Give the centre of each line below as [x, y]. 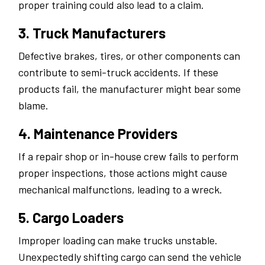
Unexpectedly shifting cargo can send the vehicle [130, 257]
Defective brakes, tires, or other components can [129, 56]
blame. [33, 106]
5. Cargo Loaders [71, 218]
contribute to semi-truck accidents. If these [118, 72]
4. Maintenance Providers [98, 134]
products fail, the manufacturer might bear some [130, 89]
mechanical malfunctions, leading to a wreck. [120, 190]
